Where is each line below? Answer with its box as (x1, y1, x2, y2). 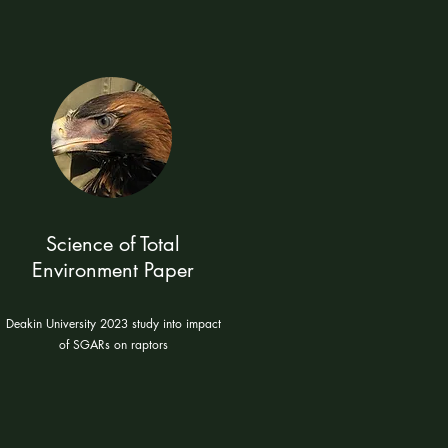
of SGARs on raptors (58, 336, 168, 353)
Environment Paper (32, 257, 194, 283)
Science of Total (46, 231, 180, 257)
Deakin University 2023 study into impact (5, 315, 221, 332)
